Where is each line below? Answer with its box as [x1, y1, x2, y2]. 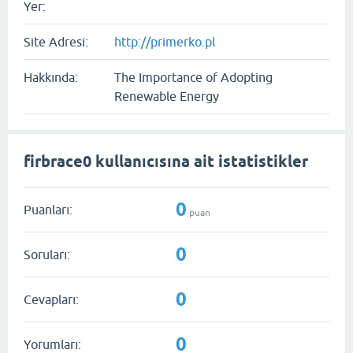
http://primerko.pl [114, 35, 215, 49]
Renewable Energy [114, 89, 219, 103]
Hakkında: [24, 70, 78, 84]
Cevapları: [24, 292, 79, 307]
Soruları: [24, 247, 70, 262]
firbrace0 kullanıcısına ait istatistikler [24, 152, 308, 171]
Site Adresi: [24, 35, 88, 49]
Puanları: [24, 202, 72, 217]
